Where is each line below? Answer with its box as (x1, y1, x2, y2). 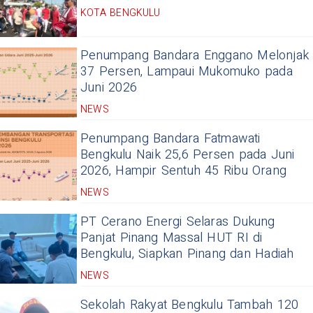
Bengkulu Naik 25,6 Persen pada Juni (80, 145, 295, 164)
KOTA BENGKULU (80, 5, 161, 20)
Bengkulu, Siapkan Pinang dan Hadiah (80, 244, 294, 263)
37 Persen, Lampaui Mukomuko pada (80, 61, 293, 81)
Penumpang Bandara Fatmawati (80, 129, 261, 148)
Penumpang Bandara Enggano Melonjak (80, 45, 310, 65)
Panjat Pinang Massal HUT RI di (80, 228, 263, 247)
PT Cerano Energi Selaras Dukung (80, 212, 275, 231)
